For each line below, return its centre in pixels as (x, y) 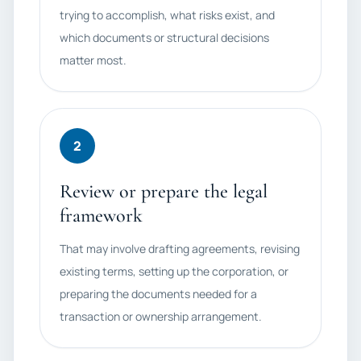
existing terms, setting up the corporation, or (174, 271)
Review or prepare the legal (164, 191)
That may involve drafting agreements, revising (180, 249)
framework (101, 216)
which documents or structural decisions (164, 37)
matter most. (93, 60)
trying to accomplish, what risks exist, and (167, 15)
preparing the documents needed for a (158, 294)
